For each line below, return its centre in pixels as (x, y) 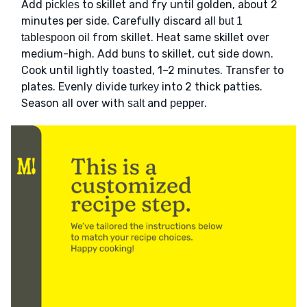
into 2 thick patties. (211, 86)
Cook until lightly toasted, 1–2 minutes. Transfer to (152, 70)
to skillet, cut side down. (209, 53)
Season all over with (74, 103)
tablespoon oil (56, 37)
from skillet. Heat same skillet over (180, 37)
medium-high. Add (71, 53)
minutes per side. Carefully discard (113, 21)
